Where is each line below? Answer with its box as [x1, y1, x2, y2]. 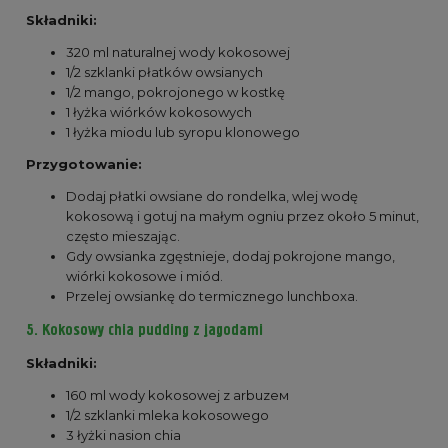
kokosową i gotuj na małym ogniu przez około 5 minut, [66, 207, 419, 224]
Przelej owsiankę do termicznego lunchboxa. [66, 287, 358, 304]
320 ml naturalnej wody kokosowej [66, 43, 290, 60]
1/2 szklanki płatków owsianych [66, 63, 263, 80]
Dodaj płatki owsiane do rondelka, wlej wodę [66, 187, 358, 204]
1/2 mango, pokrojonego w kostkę [66, 83, 285, 100]
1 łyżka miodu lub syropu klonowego [66, 123, 300, 140]
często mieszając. [66, 227, 180, 244]
